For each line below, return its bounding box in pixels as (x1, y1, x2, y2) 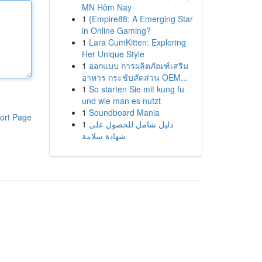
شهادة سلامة (81, 130, 126, 142)
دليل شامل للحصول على (88, 118, 173, 130)
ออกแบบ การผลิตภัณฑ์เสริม (88, 60, 188, 71)
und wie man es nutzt (81, 95, 161, 106)
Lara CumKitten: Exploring (88, 36, 186, 48)
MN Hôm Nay (81, 1, 132, 13)
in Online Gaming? (81, 25, 151, 36)
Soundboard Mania (88, 106, 160, 118)
